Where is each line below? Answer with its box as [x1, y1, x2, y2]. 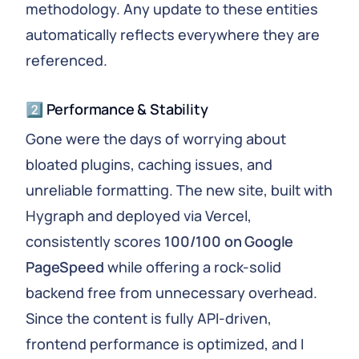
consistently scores [26, 232, 164, 251]
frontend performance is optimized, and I [26, 334, 304, 353]
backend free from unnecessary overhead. [26, 283, 317, 302]
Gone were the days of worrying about [26, 129, 286, 148]
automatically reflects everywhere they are [26, 25, 320, 44]
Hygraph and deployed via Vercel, [26, 206, 252, 225]
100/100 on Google [164, 232, 294, 251]
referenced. [26, 50, 107, 70]
